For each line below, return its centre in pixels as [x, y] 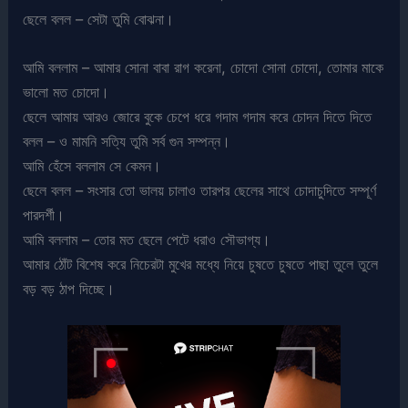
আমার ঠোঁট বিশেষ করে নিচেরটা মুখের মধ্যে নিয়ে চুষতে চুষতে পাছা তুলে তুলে [201, 264]
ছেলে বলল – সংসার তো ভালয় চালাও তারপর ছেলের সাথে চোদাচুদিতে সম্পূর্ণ [200, 190]
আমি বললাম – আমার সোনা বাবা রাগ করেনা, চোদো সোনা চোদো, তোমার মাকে [204, 67]
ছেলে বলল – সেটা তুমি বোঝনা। [99, 19]
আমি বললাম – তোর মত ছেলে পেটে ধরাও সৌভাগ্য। [147, 239]
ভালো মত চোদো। [66, 92]
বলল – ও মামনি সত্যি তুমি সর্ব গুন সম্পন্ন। [127, 141]
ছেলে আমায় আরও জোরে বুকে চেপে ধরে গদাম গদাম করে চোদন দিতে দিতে [198, 116]
